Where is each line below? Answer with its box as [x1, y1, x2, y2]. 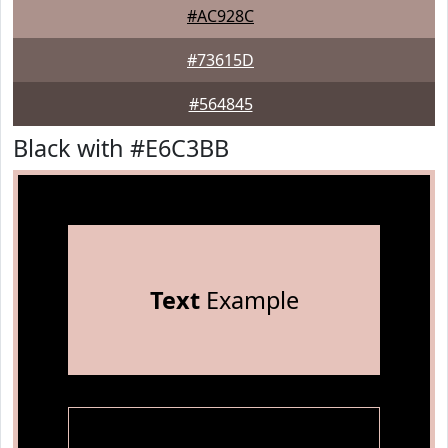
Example [199, 284, 299, 316]
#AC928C [187, 5, 254, 27]
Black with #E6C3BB [13, 132, 229, 164]
